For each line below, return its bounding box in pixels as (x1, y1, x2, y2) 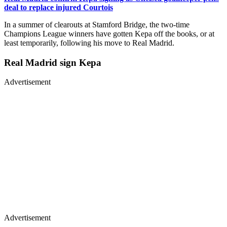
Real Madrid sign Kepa (4, 57, 104, 68)
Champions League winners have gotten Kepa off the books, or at (4, 29, 214, 38)
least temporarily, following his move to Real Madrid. (4, 38, 178, 47)
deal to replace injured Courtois (4, 3, 113, 12)
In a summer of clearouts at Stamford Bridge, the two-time (4, 20, 190, 29)
